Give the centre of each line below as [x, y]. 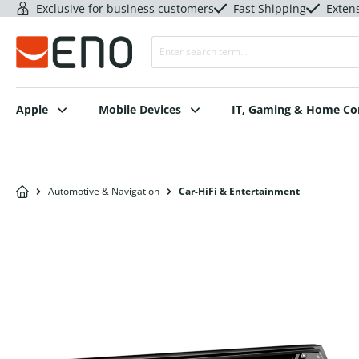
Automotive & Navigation [104, 191]
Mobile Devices [140, 109]
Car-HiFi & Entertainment [240, 191]
